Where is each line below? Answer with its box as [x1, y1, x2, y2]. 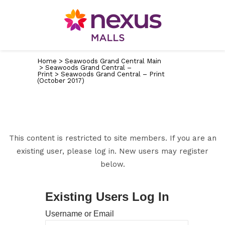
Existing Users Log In [45, 190, 169, 203]
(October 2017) [37, 77, 84, 84]
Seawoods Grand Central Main [65, 57, 161, 65]
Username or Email [45, 209, 114, 218]
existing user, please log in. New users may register [17, 147, 208, 156]
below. [100, 160, 125, 169]
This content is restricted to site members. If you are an [9, 134, 216, 143]
